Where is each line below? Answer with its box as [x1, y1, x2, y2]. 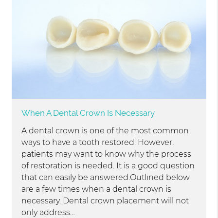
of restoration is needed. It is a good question [21, 161, 195, 171]
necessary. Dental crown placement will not [21, 196, 189, 206]
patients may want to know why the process [21, 149, 192, 159]
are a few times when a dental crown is [21, 184, 172, 194]
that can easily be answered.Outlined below [21, 173, 190, 182]
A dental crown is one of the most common [21, 126, 189, 136]
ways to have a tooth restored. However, [21, 138, 174, 147]
